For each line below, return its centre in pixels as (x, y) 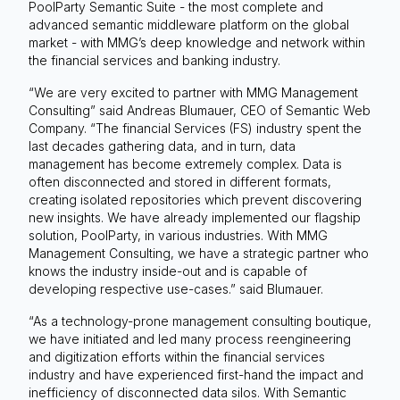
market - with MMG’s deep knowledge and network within (197, 42)
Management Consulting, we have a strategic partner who (199, 253)
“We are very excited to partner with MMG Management (193, 92)
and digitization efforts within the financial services (177, 356)
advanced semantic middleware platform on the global (189, 24)
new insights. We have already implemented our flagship (195, 217)
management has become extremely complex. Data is (185, 163)
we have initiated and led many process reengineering (190, 338)
